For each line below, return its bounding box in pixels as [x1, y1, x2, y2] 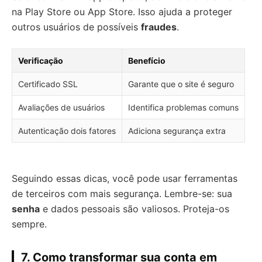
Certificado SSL [18, 79, 78, 89]
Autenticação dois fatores [18, 126, 116, 136]
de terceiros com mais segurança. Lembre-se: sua [12, 188, 232, 199]
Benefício [128, 56, 166, 65]
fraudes [141, 21, 177, 33]
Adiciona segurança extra [128, 126, 226, 136]
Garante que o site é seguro [128, 79, 234, 89]
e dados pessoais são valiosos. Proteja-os [40, 203, 229, 215]
